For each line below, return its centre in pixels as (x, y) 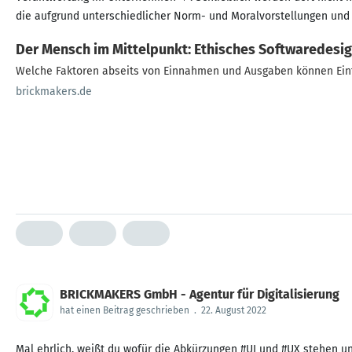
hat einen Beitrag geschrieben (125, 310)
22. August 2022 (234, 310)
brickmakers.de (54, 92)
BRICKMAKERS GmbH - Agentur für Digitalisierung (200, 294)
